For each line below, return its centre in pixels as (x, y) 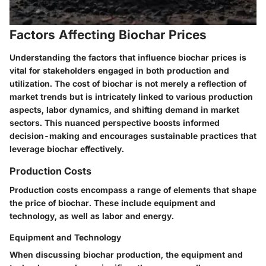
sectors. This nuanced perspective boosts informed (115, 122)
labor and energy (137, 216)
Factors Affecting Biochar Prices (108, 35)
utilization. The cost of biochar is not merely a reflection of (128, 83)
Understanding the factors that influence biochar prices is (128, 57)
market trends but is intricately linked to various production (131, 96)
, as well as (78, 216)
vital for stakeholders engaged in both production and (119, 70)
